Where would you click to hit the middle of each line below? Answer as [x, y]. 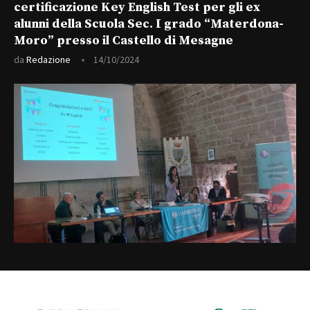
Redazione [48, 60]
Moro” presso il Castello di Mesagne [124, 41]
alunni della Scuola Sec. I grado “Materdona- [149, 24]
